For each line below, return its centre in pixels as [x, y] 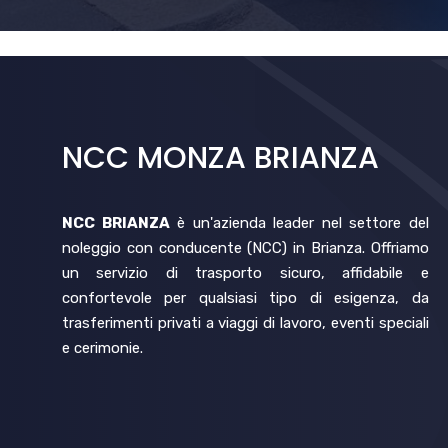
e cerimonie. [102, 348]
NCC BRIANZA [116, 223]
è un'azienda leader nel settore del [299, 223]
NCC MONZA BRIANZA [220, 158]
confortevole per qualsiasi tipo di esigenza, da [245, 298]
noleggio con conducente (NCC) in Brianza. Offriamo [245, 248]
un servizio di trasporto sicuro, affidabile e [245, 273]
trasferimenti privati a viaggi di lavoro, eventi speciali [245, 323]
